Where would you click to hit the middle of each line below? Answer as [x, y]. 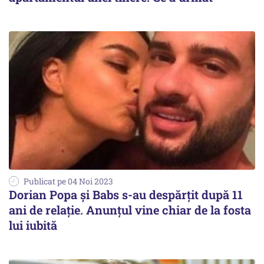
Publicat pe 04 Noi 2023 [68, 181]
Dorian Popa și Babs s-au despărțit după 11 [126, 195]
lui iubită [33, 225]
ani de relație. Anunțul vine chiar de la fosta [130, 210]
